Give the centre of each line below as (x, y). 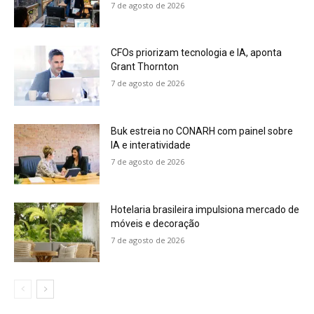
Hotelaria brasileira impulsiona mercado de (205, 209)
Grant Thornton (145, 67)
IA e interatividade (151, 145)
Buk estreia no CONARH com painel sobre (202, 131)
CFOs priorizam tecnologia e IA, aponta (197, 53)
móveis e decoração (156, 223)
